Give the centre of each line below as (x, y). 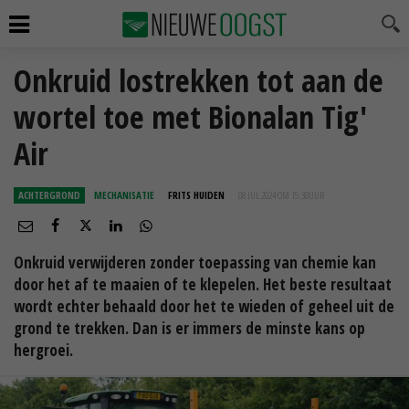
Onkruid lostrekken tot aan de (199, 80)
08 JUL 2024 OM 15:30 (273, 195)
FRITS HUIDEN (196, 195)
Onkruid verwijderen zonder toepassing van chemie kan (195, 262)
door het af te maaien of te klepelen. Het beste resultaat (203, 284)
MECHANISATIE (124, 195)
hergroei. (43, 350)
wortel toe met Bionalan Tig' (190, 117)
